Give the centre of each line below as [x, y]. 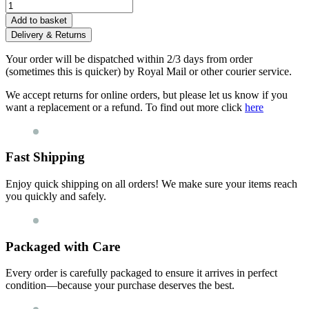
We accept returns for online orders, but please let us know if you [147, 94]
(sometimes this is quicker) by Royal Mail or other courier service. [149, 71]
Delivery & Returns [49, 34]
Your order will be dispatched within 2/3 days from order [129, 59]
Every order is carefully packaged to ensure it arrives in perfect [141, 273]
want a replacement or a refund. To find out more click [125, 107]
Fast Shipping [45, 157]
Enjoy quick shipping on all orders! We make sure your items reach [151, 184]
